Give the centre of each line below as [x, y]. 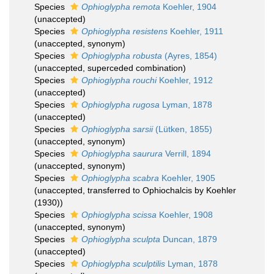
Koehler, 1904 [188, 7]
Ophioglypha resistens [124, 31]
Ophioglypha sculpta [121, 239]
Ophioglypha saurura [122, 154]
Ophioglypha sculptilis [123, 264]
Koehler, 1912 [185, 80]
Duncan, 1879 [189, 239]
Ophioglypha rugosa [120, 105]
